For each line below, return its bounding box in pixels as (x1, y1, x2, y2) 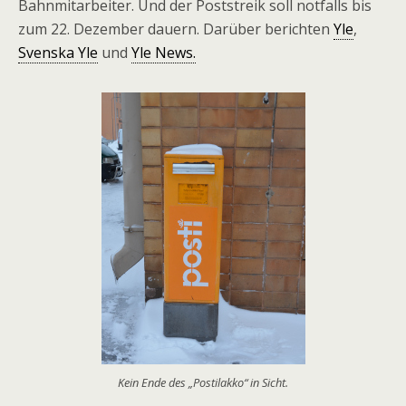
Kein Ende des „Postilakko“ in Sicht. (118, 374, 288, 391)
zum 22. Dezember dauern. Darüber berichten (18, 19, 333, 39)
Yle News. (131, 43, 196, 63)
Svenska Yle (18, 43, 98, 63)
